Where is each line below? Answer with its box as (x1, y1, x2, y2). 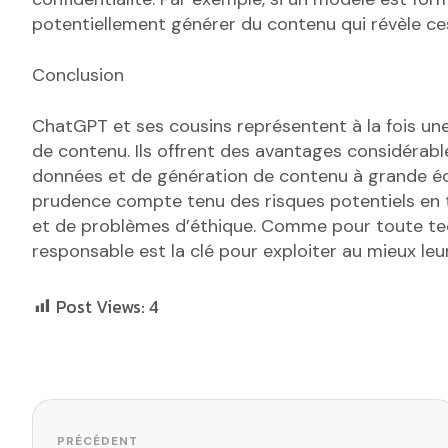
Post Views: (56, 293, 145, 320)
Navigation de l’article (31, 393, 389, 438)
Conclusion (32, 63, 124, 88)
